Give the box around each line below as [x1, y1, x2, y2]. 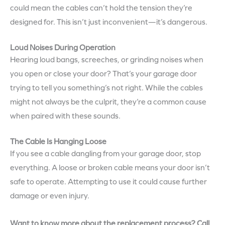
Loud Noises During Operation [10, 43, 116, 53]
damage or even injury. [10, 191, 89, 201]
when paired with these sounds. [10, 111, 121, 121]
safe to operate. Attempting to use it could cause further [10, 177, 207, 187]
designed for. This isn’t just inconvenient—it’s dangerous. [10, 18, 207, 27]
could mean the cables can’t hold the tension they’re [10, 4, 192, 13]
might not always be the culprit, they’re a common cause [10, 97, 206, 107]
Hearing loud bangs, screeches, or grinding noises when [10, 55, 203, 65]
